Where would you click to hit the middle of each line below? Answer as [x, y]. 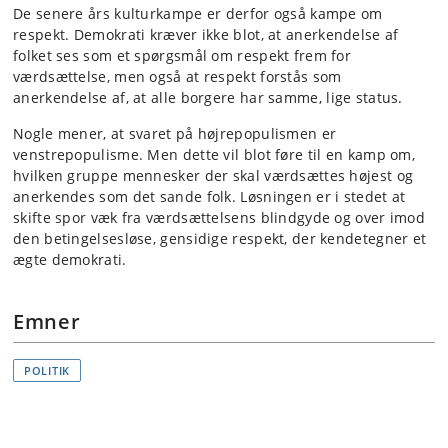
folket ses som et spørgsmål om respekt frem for [182, 55]
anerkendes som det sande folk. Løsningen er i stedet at [209, 196]
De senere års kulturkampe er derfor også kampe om [198, 13]
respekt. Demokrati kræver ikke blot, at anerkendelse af [206, 34]
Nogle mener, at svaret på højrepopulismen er [175, 133]
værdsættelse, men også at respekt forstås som [177, 76]
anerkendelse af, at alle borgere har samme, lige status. [208, 97]
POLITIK [47, 370]
